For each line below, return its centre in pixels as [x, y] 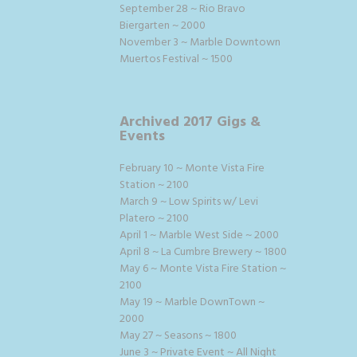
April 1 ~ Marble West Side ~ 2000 [199, 235]
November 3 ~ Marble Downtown [200, 42]
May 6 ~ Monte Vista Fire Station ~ [203, 269]
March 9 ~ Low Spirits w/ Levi [189, 202]
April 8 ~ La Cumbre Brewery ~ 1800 [203, 252]
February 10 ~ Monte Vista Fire [192, 168]
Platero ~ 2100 [154, 218]
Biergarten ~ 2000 [163, 25]
